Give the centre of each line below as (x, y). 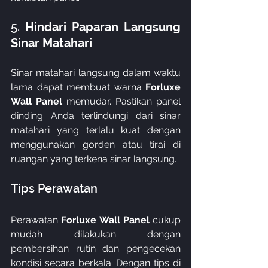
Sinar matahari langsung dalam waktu (96, 73)
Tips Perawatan (54, 188)
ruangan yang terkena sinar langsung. (94, 159)
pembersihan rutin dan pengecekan (96, 249)
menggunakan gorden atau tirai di (96, 144)
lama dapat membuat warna (78, 87)
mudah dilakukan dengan (96, 234)
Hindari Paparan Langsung (103, 27)
